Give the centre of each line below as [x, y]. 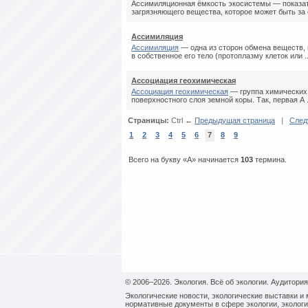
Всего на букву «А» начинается [184, 159]
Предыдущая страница [235, 120]
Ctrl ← [183, 120]
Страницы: [150, 120]
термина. [270, 159]
